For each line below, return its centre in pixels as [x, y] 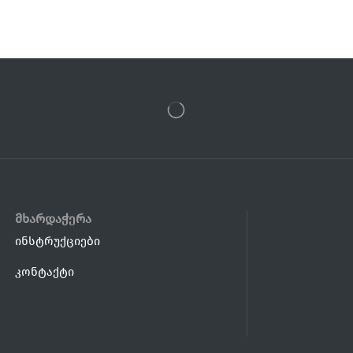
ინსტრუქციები [57, 241]
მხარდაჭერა [53, 218]
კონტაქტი [44, 271]
